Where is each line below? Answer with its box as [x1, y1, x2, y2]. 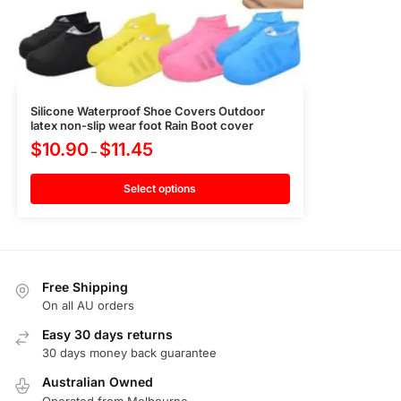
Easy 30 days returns [42, 326, 173, 342]
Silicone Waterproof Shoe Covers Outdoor [30, 103, 265, 118]
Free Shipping [42, 278, 128, 294]
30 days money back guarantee [42, 346, 217, 361]
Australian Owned [42, 374, 153, 390]
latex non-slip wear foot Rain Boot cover [30, 117, 253, 132]
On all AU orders [42, 297, 134, 312]
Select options [124, 181, 197, 195]
